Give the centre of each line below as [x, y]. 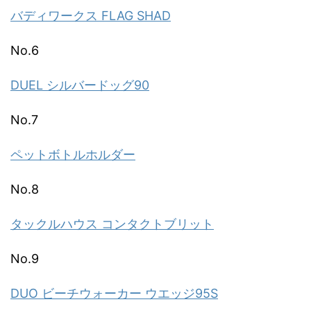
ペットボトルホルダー [73, 155]
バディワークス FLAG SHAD [91, 16]
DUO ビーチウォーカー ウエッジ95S [114, 294]
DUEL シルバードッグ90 [80, 85]
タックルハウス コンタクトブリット [112, 224]
